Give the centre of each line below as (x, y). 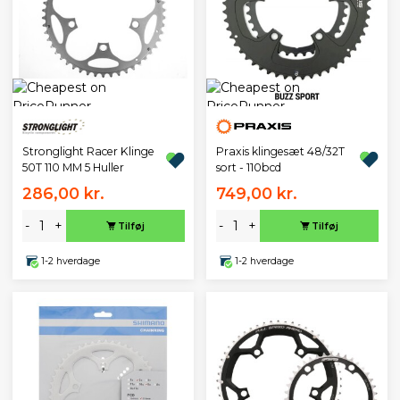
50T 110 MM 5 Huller (73, 167)
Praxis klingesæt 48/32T (280, 151)
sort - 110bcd (248, 167)
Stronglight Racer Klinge (88, 151)
